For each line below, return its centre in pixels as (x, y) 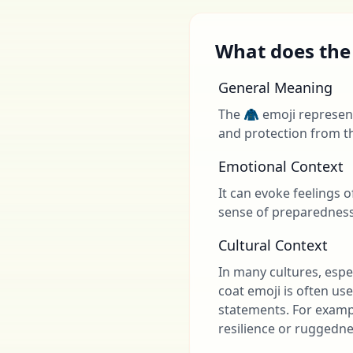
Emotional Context (281, 166)
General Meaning (275, 87)
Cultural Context (273, 245)
